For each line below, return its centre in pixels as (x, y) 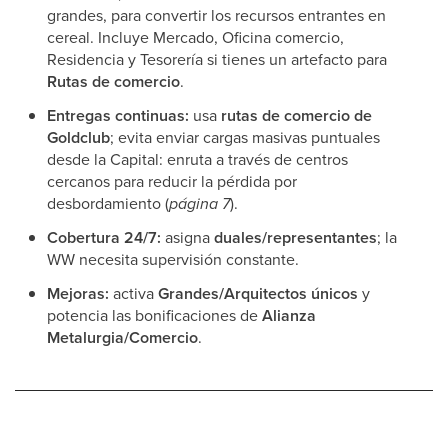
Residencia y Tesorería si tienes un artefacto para (217, 59)
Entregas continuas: (118, 115)
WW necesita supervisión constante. (173, 259)
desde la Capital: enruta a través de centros (197, 159)
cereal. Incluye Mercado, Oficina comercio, (195, 37)
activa (133, 293)
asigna (187, 237)
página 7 (199, 203)
